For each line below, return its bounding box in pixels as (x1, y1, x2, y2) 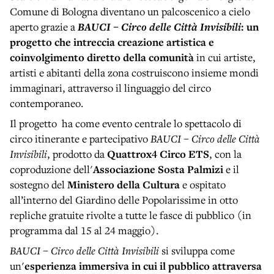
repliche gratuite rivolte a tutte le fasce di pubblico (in (10, 208, 251, 223)
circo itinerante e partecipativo (10, 131, 150, 146)
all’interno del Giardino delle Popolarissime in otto (10, 193, 238, 207)
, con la (209, 147, 242, 161)
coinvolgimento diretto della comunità (10, 50, 194, 65)
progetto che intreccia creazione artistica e (10, 35, 214, 50)
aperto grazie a (10, 20, 78, 34)
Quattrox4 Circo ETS (107, 147, 209, 161)
